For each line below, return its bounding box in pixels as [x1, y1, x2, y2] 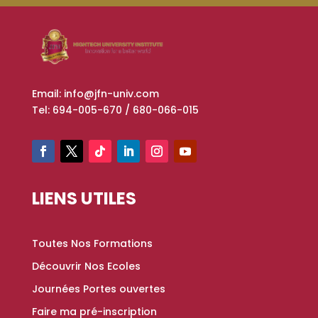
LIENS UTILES [31, 186, 136, 210]
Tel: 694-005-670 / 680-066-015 [31, 102, 199, 117]
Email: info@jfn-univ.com [31, 86, 159, 101]
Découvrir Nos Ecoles [31, 258, 141, 273]
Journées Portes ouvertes [31, 281, 165, 296]
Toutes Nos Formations [31, 236, 153, 251]
